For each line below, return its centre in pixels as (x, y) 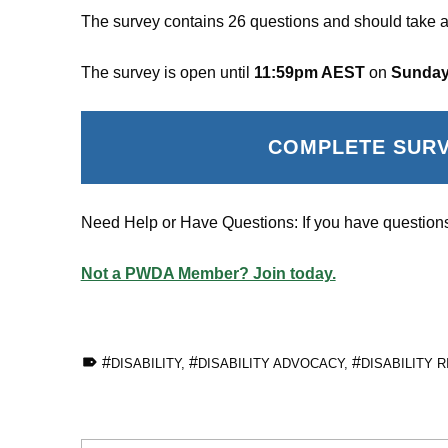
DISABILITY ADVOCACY (271, 363)
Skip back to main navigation (116, 378)
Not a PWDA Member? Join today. (208, 273)
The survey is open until (167, 72)
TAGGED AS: (113, 351)
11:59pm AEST (309, 72)
